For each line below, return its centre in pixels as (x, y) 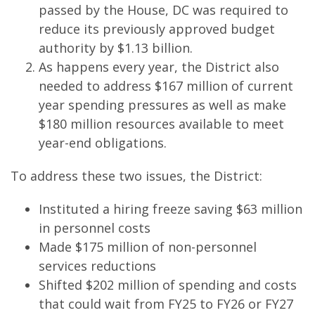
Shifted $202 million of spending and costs (167, 285)
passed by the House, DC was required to (163, 10)
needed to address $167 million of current (166, 86)
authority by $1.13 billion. (115, 48)
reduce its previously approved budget (156, 29)
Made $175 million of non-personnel (147, 247)
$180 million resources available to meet (161, 124)
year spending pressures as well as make (162, 105)
